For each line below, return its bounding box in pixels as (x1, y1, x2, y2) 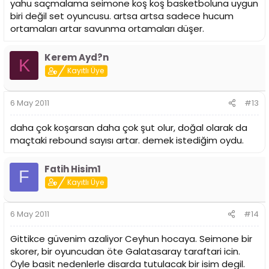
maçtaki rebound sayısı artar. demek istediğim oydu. (10, 133, 244, 147)
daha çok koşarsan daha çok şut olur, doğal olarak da (10, 121, 247, 134)
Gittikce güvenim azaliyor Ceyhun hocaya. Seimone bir (10, 232, 252, 246)
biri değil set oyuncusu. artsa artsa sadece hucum (10, 10, 234, 23)
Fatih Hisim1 (44, 162, 101, 175)
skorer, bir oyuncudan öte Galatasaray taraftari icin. (10, 245, 240, 258)
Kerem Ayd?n (44, 51, 109, 64)
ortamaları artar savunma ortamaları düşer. (10, 22, 204, 35)
